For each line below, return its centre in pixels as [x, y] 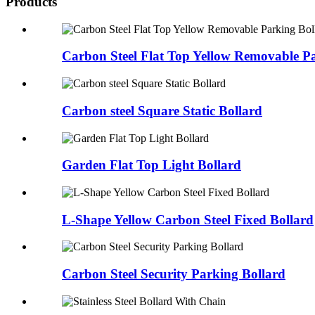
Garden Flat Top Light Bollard [152, 165]
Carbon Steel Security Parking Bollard [174, 274]
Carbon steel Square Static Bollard [162, 110]
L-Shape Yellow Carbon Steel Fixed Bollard [188, 219]
